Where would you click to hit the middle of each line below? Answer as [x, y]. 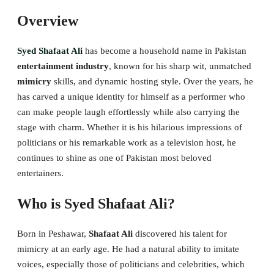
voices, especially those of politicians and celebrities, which [131, 264]
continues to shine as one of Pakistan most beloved [114, 158]
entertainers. [40, 173]
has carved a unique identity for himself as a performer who [131, 97]
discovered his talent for [180, 234]
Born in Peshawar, [53, 234]
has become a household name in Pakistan [166, 51]
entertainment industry [63, 66]
